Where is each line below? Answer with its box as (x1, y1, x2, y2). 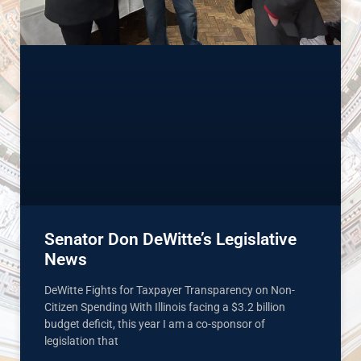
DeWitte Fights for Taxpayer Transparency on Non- (44, 284, 295, 297)
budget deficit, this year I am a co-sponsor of (44, 317, 265, 330)
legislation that (44, 334, 118, 347)
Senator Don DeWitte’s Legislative (44, 230, 297, 249)
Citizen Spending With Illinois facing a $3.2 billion (44, 301, 285, 313)
